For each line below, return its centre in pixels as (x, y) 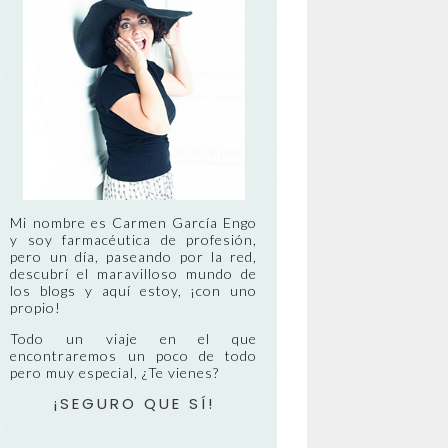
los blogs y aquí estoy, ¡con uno (134, 290)
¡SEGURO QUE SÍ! (133, 403)
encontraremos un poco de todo (134, 355)
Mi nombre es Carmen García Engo (134, 222)
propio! (36, 307)
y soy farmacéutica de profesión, (134, 239)
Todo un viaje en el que (134, 338)
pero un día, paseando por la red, (134, 256)
